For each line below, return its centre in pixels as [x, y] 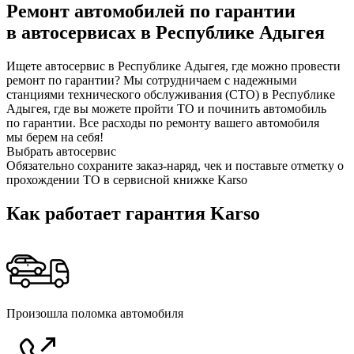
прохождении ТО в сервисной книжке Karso [127, 179]
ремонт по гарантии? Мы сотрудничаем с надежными [152, 80]
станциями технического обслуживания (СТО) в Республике [171, 94]
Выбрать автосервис [61, 151]
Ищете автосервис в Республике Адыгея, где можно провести [173, 66]
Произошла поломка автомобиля [95, 313]
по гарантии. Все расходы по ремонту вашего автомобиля [163, 122]
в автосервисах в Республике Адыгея [166, 32]
